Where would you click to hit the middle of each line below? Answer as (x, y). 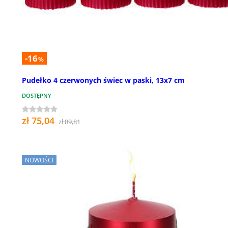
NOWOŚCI (39, 160)
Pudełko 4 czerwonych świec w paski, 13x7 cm (103, 80)
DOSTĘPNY (37, 96)
